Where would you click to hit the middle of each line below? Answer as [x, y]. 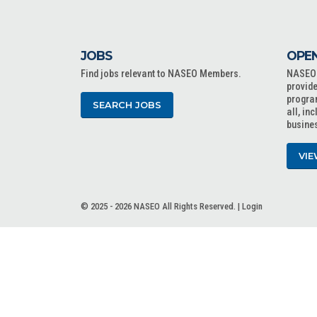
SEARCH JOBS [127, 105]
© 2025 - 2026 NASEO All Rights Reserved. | [161, 206]
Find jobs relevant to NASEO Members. [161, 74]
